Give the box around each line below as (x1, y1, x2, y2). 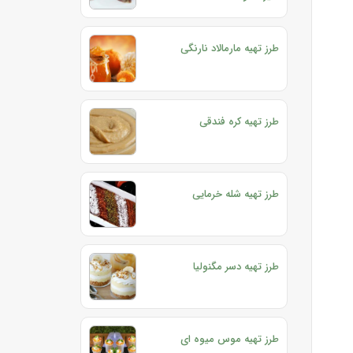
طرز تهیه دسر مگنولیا (192, 258, 279, 275)
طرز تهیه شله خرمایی (191, 185, 279, 203)
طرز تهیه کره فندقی (199, 113, 279, 130)
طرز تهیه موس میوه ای (180, 330, 279, 347)
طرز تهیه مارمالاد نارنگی (180, 40, 279, 58)
